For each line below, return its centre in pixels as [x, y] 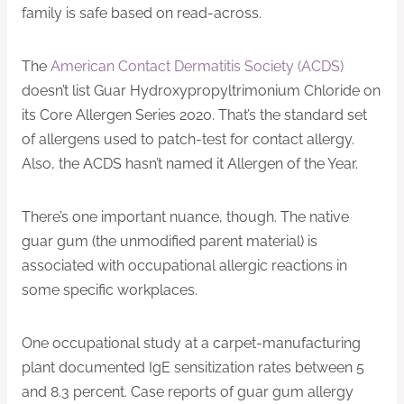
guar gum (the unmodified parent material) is [170, 241]
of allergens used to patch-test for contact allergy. [188, 139]
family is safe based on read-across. [142, 13]
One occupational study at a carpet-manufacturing [191, 343]
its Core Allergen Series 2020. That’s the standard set [194, 115]
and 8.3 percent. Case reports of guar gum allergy [188, 391]
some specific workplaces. [110, 289]
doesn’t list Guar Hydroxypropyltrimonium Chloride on [201, 90]
